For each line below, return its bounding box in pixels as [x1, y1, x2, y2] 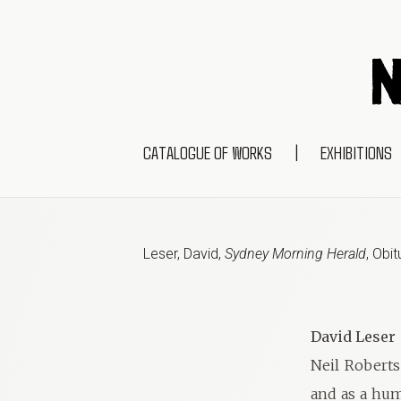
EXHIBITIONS [320, 141, 392, 163]
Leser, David [143, 245, 218, 262]
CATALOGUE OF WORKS [143, 141, 272, 163]
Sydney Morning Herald [225, 245, 366, 262]
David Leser [311, 328, 396, 346]
